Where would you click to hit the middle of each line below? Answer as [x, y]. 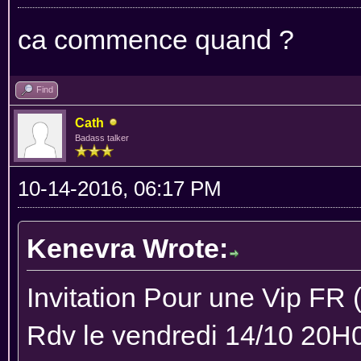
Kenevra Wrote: [127, 248]
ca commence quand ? [156, 39]
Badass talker [102, 137]
